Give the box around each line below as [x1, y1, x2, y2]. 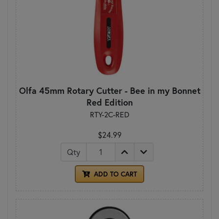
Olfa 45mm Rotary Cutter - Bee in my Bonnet [19, 84, 200, 96]
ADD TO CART [92, 169, 137, 178]
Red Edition [86, 96, 133, 108]
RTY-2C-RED [89, 109, 130, 119]
